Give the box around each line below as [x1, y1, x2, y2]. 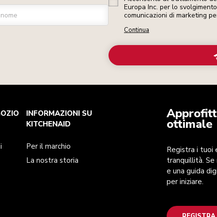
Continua [124, 26, 149, 35]
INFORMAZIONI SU [26, 108, 93, 119]
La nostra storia [26, 155, 79, 166]
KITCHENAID [26, 119, 71, 129]
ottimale [167, 116, 213, 132]
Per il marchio [26, 141, 71, 152]
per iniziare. [167, 177, 203, 187]
